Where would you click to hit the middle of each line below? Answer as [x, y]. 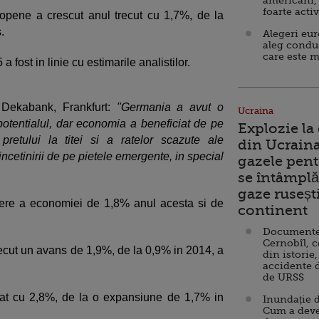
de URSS [283, 277]
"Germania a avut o [170, 107]
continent [273, 210]
